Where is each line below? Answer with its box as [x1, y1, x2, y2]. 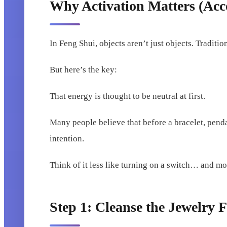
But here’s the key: [50, 65, 118, 75]
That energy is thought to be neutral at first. [50, 91, 206, 101]
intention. [50, 134, 85, 144]
